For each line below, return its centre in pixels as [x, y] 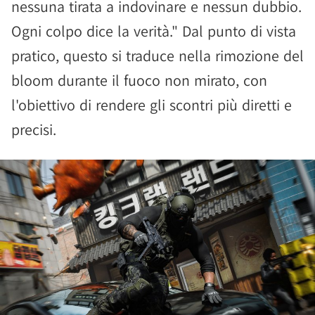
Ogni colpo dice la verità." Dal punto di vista [154, 31]
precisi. [34, 129]
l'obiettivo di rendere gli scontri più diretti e [152, 105]
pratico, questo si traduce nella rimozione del [157, 56]
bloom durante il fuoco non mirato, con [139, 80]
